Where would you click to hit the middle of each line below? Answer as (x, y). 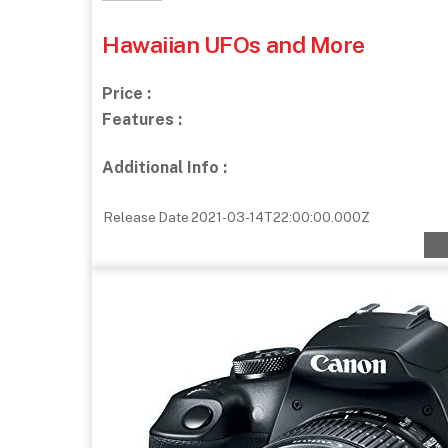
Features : (142, 119)
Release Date (146, 217)
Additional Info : (164, 168)
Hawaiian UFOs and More (233, 44)
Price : (126, 93)
